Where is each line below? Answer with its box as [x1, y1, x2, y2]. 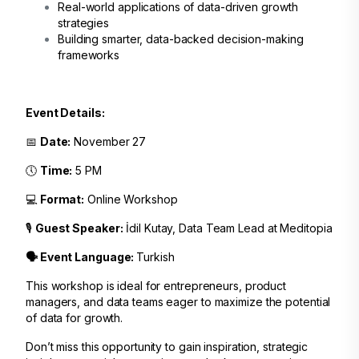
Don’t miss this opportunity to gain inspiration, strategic [26, 340, 309, 353]
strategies [58, 16, 110, 30]
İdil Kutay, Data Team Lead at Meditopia [123, 221, 333, 235]
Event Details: [26, 106, 105, 119]
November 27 [71, 135, 147, 148]
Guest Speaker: [34, 221, 123, 235]
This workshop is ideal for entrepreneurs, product [26, 279, 287, 292]
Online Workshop [84, 192, 178, 206]
